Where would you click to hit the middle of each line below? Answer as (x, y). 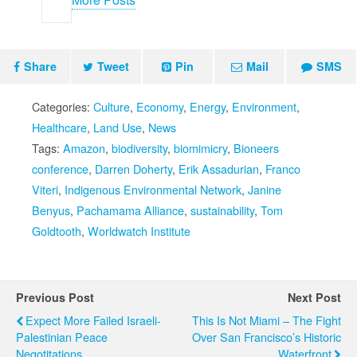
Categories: (63, 106)
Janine (265, 189)
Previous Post (55, 297)
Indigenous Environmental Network (153, 189)
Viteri (45, 189)
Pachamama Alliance (130, 210)
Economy (160, 106)
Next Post (314, 297)
